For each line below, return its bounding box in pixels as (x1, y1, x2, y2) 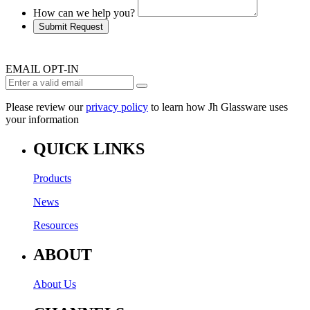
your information (6, 113, 79, 126)
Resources (33, 219, 78, 231)
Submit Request (39, 21, 103, 33)
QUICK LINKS (33, 139, 145, 158)
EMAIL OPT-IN (6, 63, 79, 75)
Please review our (6, 101, 86, 113)
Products (33, 172, 71, 184)
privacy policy (86, 101, 148, 113)
